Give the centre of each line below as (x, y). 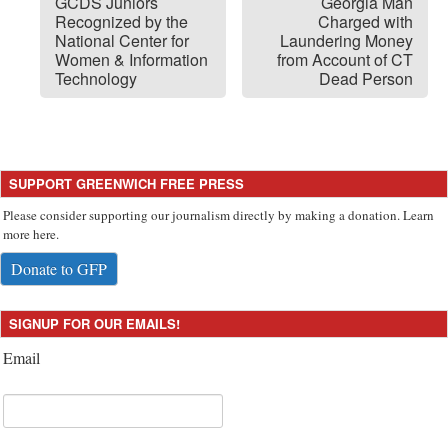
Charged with (365, 21)
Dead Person (366, 78)
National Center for (122, 40)
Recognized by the (121, 21)
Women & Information (131, 59)
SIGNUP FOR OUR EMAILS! (94, 323)
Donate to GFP (59, 268)
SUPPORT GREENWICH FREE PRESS (126, 183)
